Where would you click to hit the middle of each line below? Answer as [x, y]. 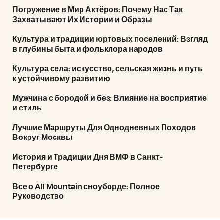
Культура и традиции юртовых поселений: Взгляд [110, 39]
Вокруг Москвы [42, 137]
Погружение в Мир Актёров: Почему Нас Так [97, 10]
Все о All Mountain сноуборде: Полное [86, 187]
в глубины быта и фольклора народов [87, 49]
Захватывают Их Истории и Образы [82, 20]
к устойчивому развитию [61, 79]
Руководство [38, 196]
